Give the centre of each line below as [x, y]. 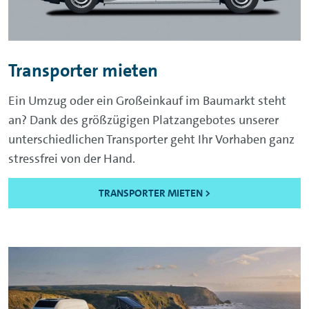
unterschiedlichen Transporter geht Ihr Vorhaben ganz [151, 140]
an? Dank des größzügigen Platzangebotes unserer [143, 120]
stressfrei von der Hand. [72, 159]
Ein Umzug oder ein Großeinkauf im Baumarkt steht [147, 101]
